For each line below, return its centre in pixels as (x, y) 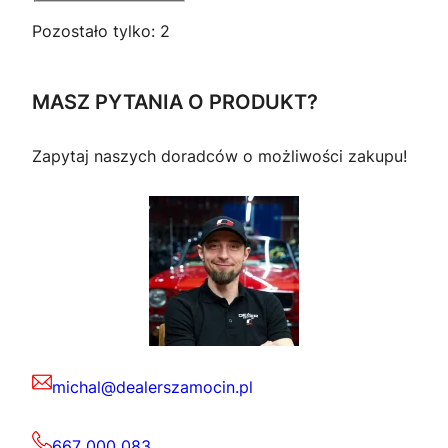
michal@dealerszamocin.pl (152, 387)
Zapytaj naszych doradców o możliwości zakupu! (219, 155)
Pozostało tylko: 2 (101, 31)
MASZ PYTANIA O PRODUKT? (175, 101)
